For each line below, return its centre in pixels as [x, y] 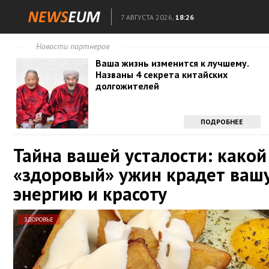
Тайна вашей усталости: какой [140, 155]
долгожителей [128, 86]
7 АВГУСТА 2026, [147, 17]
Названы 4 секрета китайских [162, 74]
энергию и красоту [90, 194]
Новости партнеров [73, 46]
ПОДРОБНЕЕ [222, 122]
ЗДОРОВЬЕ [39, 219]
